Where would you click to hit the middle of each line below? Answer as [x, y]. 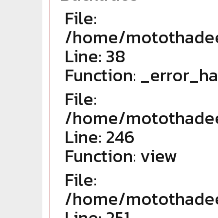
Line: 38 [95, 56]
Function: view [121, 156]
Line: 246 [100, 137]
